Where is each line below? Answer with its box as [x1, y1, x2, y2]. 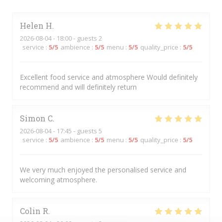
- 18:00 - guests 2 [52, 34, 102, 43]
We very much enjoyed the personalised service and [20, 165, 186, 174]
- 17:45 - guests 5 [52, 126, 102, 135]
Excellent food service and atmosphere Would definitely [20, 72, 198, 82]
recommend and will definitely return [20, 82, 137, 92]
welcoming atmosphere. [20, 175, 97, 184]
